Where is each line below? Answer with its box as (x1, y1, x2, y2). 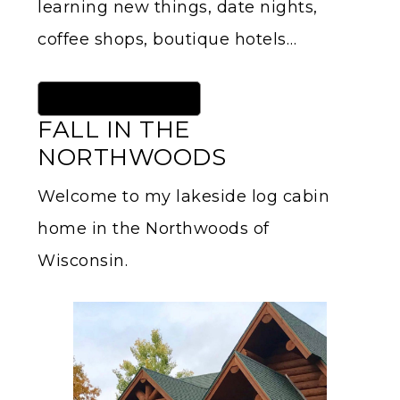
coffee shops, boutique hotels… (37, 29, 296, 49)
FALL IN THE (37, 115, 191, 145)
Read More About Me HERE (52, 92, 187, 104)
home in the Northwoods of (37, 219, 270, 239)
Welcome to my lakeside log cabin (37, 187, 329, 207)
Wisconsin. (37, 251, 128, 271)
